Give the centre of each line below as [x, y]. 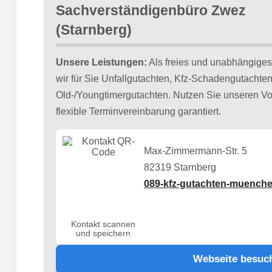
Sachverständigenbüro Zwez [151, 11]
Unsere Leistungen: [101, 62]
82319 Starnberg [180, 168]
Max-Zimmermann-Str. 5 [196, 151]
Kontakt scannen [104, 225]
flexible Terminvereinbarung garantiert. [138, 111]
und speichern [104, 234]
